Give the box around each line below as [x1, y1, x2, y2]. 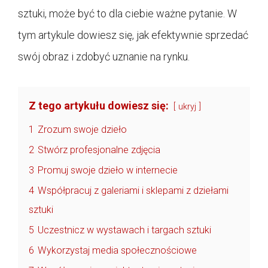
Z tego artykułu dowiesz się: [29, 99, 169, 112]
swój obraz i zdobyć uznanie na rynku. [18, 50, 190, 63]
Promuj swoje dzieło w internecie [38, 164, 178, 176]
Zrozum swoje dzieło [38, 123, 127, 135]
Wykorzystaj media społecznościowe [38, 244, 197, 256]
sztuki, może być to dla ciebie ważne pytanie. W [18, 7, 237, 20]
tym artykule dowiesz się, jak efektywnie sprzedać [18, 28, 248, 41]
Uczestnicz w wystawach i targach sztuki [38, 224, 211, 236]
